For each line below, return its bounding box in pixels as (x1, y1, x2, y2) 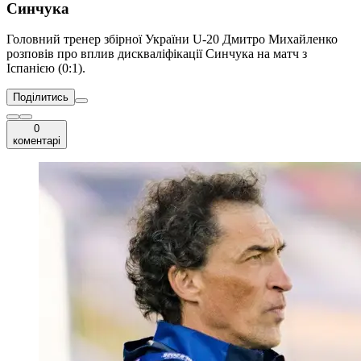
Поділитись (13, 91, 68, 104)
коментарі (13, 135, 60, 147)
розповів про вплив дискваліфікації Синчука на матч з (6, 47, 307, 61)
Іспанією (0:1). (6, 61, 85, 76)
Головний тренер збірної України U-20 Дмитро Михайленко (6, 32, 338, 47)
